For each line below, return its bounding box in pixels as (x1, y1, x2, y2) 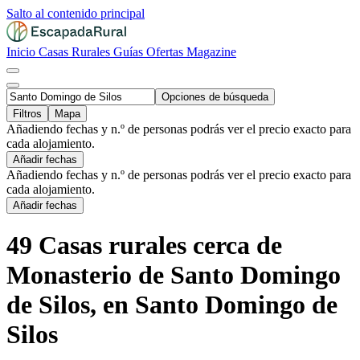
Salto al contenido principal (6, 6, 145, 20)
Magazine (186, 45, 236, 59)
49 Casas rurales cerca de (6, 231, 282, 260)
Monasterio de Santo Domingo (6, 260, 341, 290)
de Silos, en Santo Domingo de (6, 290, 337, 320)
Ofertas (146, 45, 186, 59)
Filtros (13, 108, 42, 120)
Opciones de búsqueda (162, 91, 268, 103)
